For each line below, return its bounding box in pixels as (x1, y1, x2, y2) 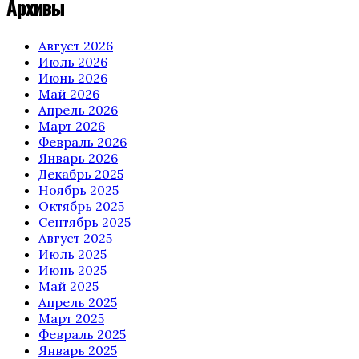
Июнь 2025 (38, 261, 107, 278)
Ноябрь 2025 (38, 181, 119, 198)
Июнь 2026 (38, 69, 107, 86)
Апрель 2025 (38, 293, 117, 310)
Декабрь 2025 (38, 165, 123, 182)
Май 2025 (38, 277, 99, 294)
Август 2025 (38, 229, 112, 246)
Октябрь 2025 (38, 197, 124, 214)
